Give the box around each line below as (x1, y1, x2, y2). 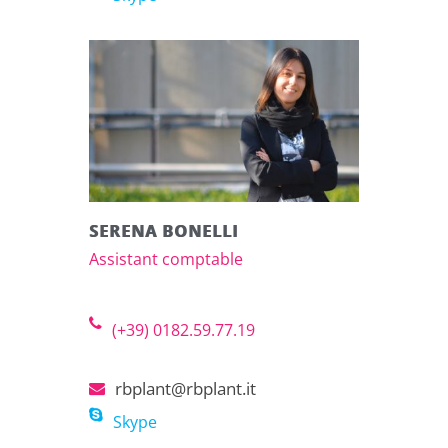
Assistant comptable (89, 247, 243, 270)
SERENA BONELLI (89, 219, 238, 242)
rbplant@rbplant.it (115, 376, 256, 400)
